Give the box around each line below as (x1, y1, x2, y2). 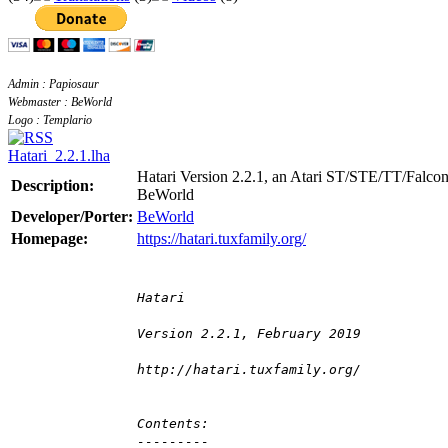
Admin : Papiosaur (8, 77, 99, 91)
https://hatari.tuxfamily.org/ (137, 230, 306, 248)
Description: (11, 177, 94, 195)
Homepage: (11, 230, 88, 248)
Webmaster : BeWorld (8, 95, 112, 109)
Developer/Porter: (11, 208, 133, 226)
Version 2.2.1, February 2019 (137, 326, 361, 342)
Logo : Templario (8, 113, 92, 127)
